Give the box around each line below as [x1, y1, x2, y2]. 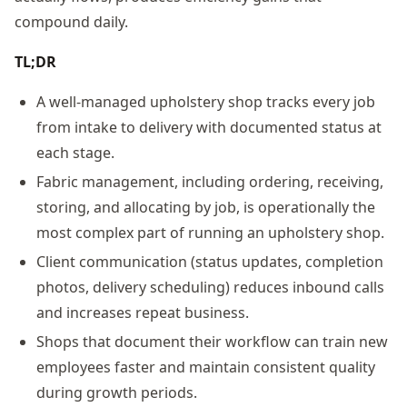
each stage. [36, 142, 114, 163]
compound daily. [15, 11, 128, 32]
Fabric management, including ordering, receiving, [36, 171, 383, 192]
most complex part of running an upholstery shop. [36, 222, 384, 243]
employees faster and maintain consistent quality [36, 356, 375, 377]
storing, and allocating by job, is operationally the [36, 196, 375, 217]
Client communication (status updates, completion [36, 251, 383, 272]
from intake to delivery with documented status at [36, 116, 382, 137]
